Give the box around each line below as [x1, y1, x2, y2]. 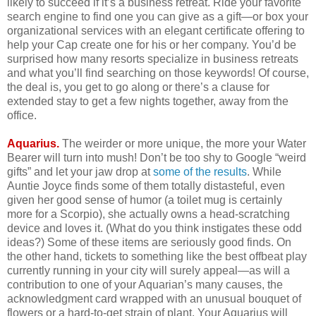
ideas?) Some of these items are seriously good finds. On [7, 236, 291, 249]
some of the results [153, 166, 247, 178]
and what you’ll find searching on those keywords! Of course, [7, 67, 309, 80]
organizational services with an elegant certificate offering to [7, 25, 305, 37]
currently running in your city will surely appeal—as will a [7, 265, 290, 277]
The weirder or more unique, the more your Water [62, 138, 306, 150]
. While [247, 166, 281, 178]
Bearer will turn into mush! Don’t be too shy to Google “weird [7, 152, 306, 164]
